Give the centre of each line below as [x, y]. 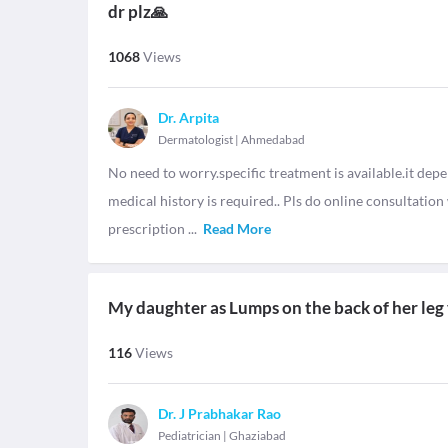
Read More [237, 228]
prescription [148, 228]
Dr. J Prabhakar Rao [219, 413]
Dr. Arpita [188, 117]
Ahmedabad [273, 139]
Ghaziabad [257, 435]
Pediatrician [189, 435]
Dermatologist [195, 139]
